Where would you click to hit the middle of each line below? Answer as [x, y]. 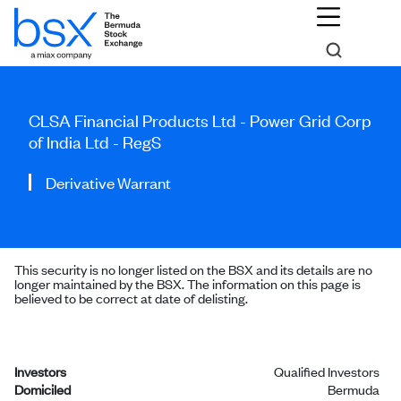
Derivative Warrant [108, 182]
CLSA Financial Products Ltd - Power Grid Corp [200, 119]
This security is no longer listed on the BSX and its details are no [193, 269]
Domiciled [43, 389]
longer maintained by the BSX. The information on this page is [188, 283]
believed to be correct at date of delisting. [131, 298]
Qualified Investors [327, 371]
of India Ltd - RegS [95, 141]
